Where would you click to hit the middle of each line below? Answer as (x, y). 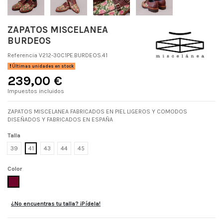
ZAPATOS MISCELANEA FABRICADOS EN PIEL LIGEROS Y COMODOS (97, 111)
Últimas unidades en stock (42, 66)
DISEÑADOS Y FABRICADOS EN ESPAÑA (60, 119)
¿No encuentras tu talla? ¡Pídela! (56, 204)
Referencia (22, 55)
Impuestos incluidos (36, 91)
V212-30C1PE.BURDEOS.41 (73, 55)
